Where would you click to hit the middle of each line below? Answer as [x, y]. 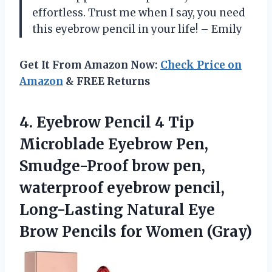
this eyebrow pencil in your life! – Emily [137, 29]
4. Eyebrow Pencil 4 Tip [107, 122]
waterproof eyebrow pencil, [122, 188]
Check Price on [201, 65]
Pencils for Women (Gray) [157, 231]
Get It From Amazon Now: [90, 65]
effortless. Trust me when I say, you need [138, 12]
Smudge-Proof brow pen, [112, 166]
